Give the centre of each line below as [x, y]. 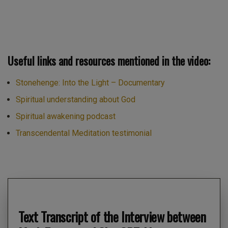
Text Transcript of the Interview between [112, 216]
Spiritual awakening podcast [66, 116]
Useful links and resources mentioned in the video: [109, 61]
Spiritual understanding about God [76, 99]
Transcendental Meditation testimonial [84, 133]
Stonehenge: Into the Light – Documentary [90, 82]
